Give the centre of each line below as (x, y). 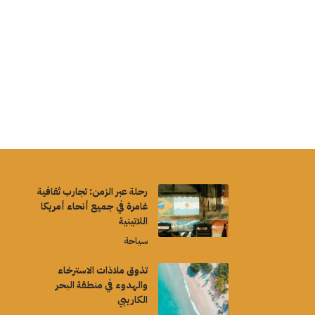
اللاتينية (133, 221)
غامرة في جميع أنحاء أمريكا (94, 207)
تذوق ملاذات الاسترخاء (102, 271)
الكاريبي (132, 300)
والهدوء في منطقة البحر (101, 285)
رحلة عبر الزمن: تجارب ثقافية (92, 192)
